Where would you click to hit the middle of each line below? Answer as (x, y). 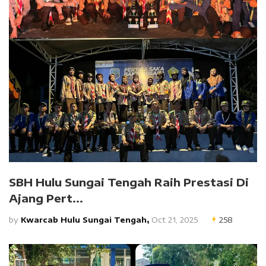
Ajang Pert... (46, 198)
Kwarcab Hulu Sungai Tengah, (85, 220)
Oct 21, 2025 (173, 220)
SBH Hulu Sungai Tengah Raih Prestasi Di (129, 182)
